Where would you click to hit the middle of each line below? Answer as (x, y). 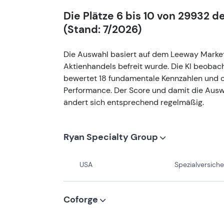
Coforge (82, 199)
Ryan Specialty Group (112, 137)
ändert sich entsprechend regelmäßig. (134, 102)
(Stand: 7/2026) (102, 29)
